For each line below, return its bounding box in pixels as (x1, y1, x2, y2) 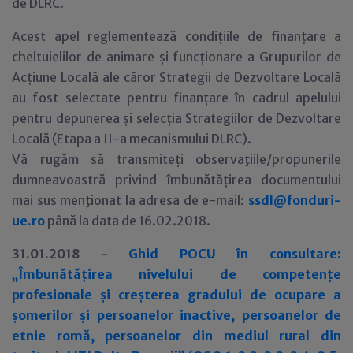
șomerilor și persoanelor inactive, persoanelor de (12, 307, 341, 323)
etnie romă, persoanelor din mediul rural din (12, 328, 341, 344)
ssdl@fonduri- (248, 192, 341, 208)
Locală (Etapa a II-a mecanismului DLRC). (12, 131, 251, 147)
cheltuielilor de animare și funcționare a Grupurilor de (12, 49, 341, 65)
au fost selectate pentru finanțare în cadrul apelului (12, 90, 341, 106)
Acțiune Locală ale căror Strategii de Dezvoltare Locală (12, 69, 341, 85)
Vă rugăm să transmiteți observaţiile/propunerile (12, 151, 341, 167)
